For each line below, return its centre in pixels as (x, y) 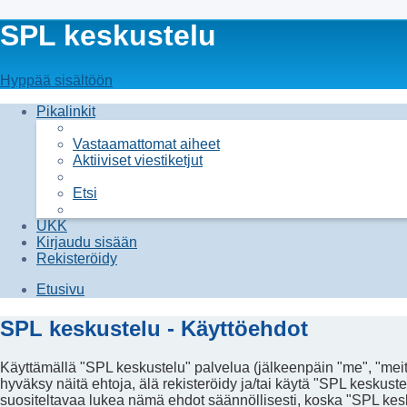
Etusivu (60, 289)
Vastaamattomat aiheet (146, 144)
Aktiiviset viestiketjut (138, 160)
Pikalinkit (66, 111)
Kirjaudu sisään (87, 242)
